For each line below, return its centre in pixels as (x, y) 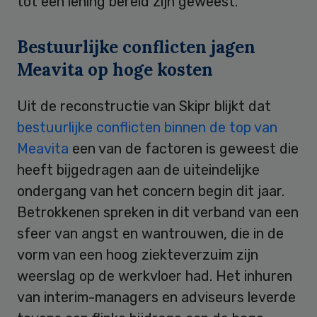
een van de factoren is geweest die (184, 148)
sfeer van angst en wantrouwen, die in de (150, 233)
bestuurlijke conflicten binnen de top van (147, 127)
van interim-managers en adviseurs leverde (156, 297)
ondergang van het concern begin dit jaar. (151, 191)
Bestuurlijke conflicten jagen (136, 47)
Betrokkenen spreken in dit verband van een (158, 212)
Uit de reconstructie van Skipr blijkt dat (144, 106)
